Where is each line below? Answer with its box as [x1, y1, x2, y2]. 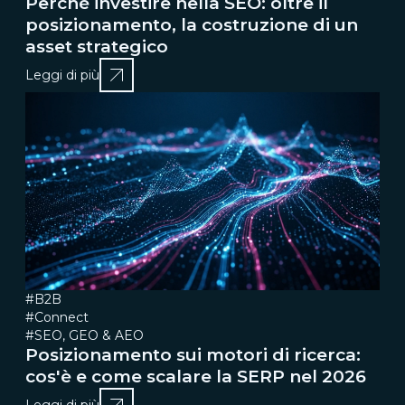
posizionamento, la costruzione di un [25, 14, 358, 36]
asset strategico [25, 36, 168, 58]
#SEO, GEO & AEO [25, 326, 144, 344]
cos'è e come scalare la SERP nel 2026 [25, 365, 366, 387]
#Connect [25, 308, 89, 325]
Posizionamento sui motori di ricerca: [25, 344, 361, 365]
